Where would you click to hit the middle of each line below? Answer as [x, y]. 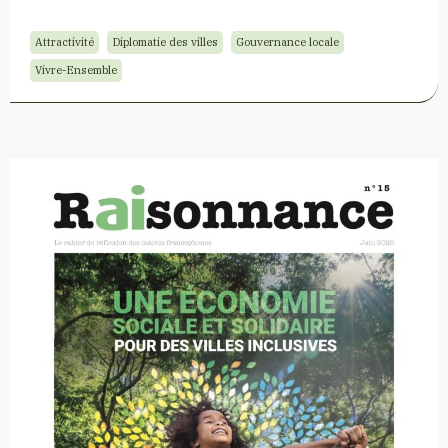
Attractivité [64, 42]
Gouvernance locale [287, 42]
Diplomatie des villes [165, 42]
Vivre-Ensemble [76, 70]
